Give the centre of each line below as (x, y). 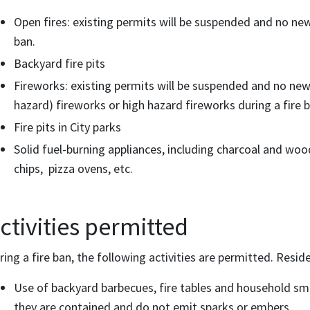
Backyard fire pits (60, 63)
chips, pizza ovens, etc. (73, 168)
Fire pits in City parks (67, 127)
